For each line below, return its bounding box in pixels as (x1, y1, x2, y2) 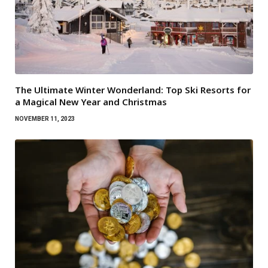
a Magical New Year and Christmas (15, 95, 167, 108)
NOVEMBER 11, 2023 (15, 115, 75, 122)
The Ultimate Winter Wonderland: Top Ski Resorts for (15, 83, 251, 96)
